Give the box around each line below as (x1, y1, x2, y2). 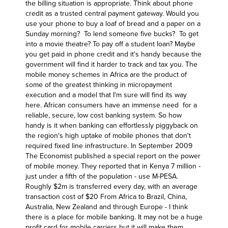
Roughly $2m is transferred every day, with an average (25, 182, 197, 191)
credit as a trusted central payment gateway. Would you (25, 9, 199, 18)
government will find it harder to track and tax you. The (25, 60, 197, 69)
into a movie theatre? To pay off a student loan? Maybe (25, 40, 195, 48)
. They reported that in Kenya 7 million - (77, 162, 201, 170)
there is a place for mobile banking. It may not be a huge (25, 213, 203, 221)
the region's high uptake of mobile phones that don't (25, 131, 191, 140)
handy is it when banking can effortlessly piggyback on (25, 121, 198, 130)
